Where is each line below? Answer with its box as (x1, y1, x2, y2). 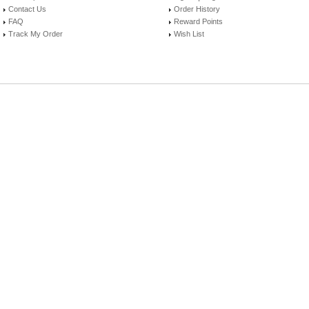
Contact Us (8, 5, 46, 14)
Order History (174, 5, 220, 14)
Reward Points (174, 17, 223, 26)
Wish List (174, 30, 204, 39)
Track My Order (8, 30, 63, 39)
